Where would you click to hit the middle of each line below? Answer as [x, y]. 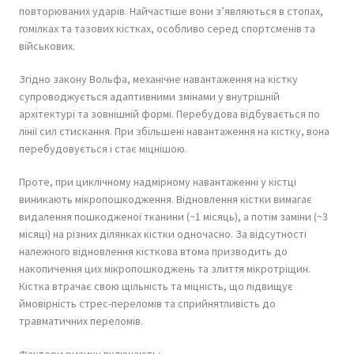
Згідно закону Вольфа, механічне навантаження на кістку [158, 79]
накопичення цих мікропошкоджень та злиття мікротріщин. [165, 268]
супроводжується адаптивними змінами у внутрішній [149, 96]
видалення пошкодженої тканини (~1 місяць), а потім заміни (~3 [173, 216]
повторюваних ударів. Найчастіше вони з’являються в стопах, [171, 11]
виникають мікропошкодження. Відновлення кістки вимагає [166, 199]
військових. [47, 45]
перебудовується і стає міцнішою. [103, 148]
